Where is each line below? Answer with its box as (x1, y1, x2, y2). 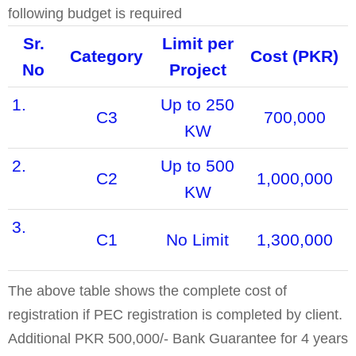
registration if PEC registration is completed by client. (8, 307, 342, 323)
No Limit (166, 230, 229, 249)
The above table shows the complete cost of (8, 283, 287, 299)
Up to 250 (161, 95, 234, 114)
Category (70, 47, 143, 65)
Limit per (161, 34, 234, 52)
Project (168, 60, 226, 79)
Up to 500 (161, 157, 234, 175)
